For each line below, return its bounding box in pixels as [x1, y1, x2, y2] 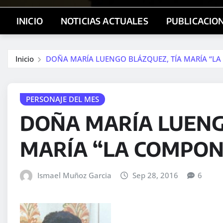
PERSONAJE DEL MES [26, 94, 99, 104]
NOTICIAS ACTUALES [60, 15, 148, 26]
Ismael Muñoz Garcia [37, 170, 111, 181]
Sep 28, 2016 [132, 170, 179, 181]
